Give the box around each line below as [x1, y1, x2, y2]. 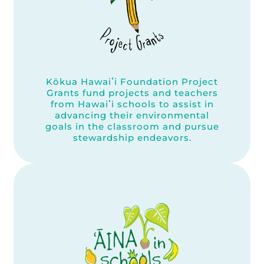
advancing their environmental [55, 109, 209, 121]
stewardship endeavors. [72, 131, 192, 143]
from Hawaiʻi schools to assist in [50, 98, 214, 110]
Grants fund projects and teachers [46, 87, 218, 98]
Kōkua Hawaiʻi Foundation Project [46, 75, 218, 87]
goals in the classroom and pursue [45, 120, 219, 132]
